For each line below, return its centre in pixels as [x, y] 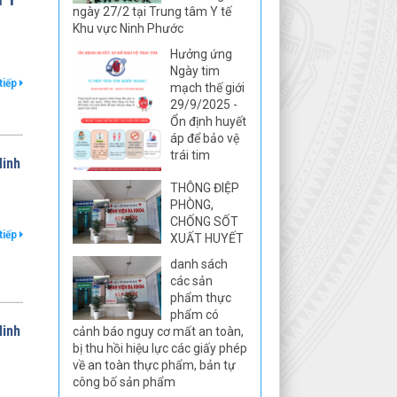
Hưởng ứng [201, 54]
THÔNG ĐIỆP [204, 188]
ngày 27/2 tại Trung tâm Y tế [152, 12]
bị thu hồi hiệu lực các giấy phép [160, 349]
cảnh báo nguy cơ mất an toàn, [158, 332]
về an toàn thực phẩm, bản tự [154, 366]
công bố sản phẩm [124, 382]
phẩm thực [200, 298]
